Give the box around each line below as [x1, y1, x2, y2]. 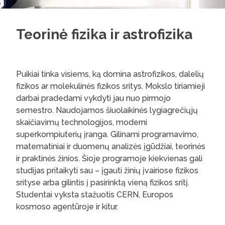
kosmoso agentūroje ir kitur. [16, 202, 118, 211]
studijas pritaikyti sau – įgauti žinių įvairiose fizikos [16, 166, 198, 175]
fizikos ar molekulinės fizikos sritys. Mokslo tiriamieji [16, 81, 205, 91]
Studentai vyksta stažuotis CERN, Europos [16, 190, 173, 199]
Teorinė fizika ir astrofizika [16, 26, 192, 43]
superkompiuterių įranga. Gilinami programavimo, [16, 130, 198, 139]
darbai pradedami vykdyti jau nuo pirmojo [16, 93, 171, 103]
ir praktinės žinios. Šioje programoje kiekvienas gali [16, 154, 202, 163]
